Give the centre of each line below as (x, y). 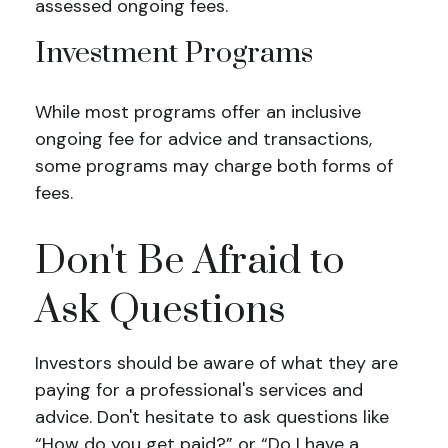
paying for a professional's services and (199, 390)
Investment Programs (174, 53)
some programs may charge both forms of (214, 166)
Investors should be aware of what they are (216, 363)
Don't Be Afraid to (190, 261)
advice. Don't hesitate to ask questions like (212, 417)
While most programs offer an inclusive (198, 112)
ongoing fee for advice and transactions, (203, 139)
